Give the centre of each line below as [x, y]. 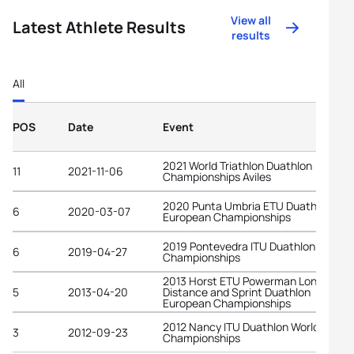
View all [251, 20]
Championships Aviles [217, 176]
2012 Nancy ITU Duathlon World [241, 326]
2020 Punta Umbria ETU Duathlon [247, 205]
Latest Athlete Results [99, 27]
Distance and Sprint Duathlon [237, 292]
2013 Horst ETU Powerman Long [243, 281]
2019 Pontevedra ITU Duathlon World [254, 246]
